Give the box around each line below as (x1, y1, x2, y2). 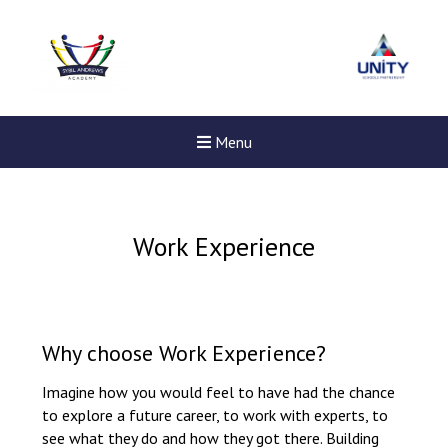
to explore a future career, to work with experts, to (42, 405, 389, 425)
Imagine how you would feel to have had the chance (42, 382, 396, 402)
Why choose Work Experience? (42, 339, 327, 367)
